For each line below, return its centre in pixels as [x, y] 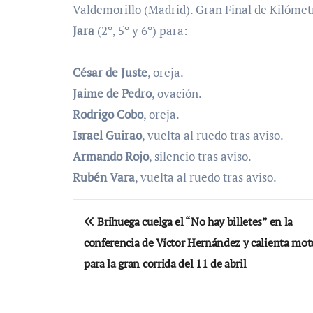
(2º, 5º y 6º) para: [141, 31]
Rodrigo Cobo [108, 115]
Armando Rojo [111, 156]
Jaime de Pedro [112, 94]
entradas [118, 270]
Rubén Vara [104, 177]
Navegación [133, 213]
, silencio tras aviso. [200, 156]
